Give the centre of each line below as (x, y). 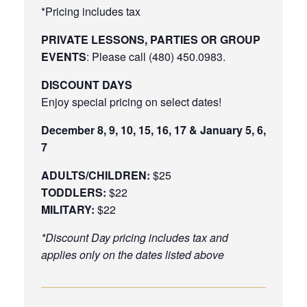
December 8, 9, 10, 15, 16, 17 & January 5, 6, (153, 130)
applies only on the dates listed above (133, 254)
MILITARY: (68, 209)
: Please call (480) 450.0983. (156, 56)
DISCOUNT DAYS (87, 84)
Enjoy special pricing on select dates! (131, 101)
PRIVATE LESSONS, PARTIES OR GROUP (151, 39)
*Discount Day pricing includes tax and (135, 237)
